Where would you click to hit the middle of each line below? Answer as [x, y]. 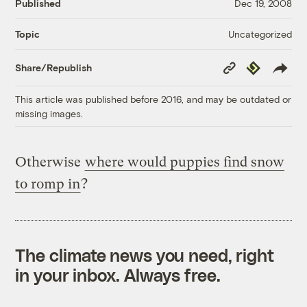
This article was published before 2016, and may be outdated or [153, 99]
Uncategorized [260, 34]
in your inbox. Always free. [118, 274]
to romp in [48, 184]
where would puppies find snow [185, 162]
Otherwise [50, 162]
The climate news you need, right [145, 255]
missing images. [49, 113]
